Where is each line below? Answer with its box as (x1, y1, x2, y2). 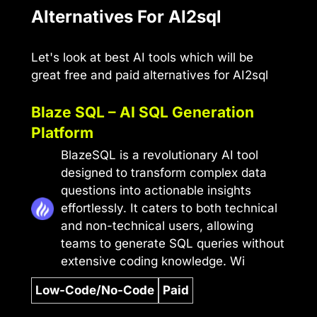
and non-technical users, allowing (61, 219, 253, 234)
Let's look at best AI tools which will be (31, 50, 253, 64)
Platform (31, 123, 93, 142)
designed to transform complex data (61, 166, 267, 180)
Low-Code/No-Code (35, 283, 154, 298)
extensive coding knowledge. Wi (61, 254, 245, 269)
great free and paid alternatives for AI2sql (31, 67, 268, 82)
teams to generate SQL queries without (61, 236, 284, 251)
